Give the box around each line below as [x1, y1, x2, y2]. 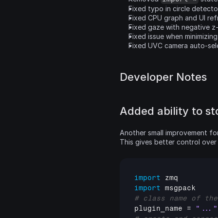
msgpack [165, 184, 196, 192]
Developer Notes [120, 71, 207, 83]
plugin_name [134, 204, 182, 213]
